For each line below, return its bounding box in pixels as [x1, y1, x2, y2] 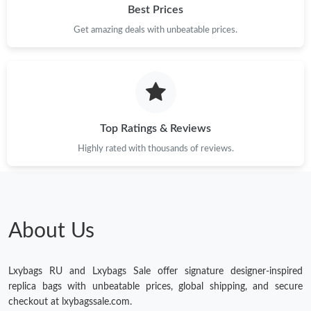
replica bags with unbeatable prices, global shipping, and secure [8, 282, 303, 292]
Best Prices [128, 3, 183, 15]
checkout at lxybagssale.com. [8, 297, 132, 308]
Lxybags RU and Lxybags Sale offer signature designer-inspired [8, 267, 303, 277]
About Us [8, 221, 94, 242]
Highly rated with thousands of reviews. [77, 144, 234, 153]
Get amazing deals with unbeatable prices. [74, 25, 237, 34]
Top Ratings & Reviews [100, 123, 211, 135]
